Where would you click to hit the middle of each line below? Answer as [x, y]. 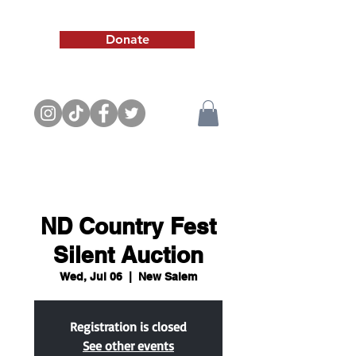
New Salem [168, 277]
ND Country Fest [128, 226]
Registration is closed [128, 327]
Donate [127, 39]
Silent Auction [128, 255]
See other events [128, 346]
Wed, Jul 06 [91, 277]
